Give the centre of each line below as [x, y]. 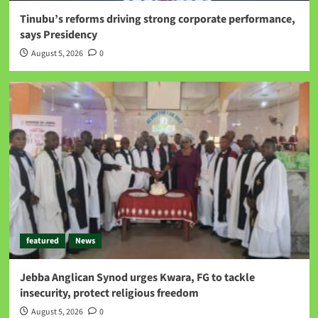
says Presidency [58, 34]
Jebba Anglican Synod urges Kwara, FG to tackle [137, 277]
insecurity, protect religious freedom [109, 293]
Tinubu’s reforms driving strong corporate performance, [157, 19]
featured [42, 241]
